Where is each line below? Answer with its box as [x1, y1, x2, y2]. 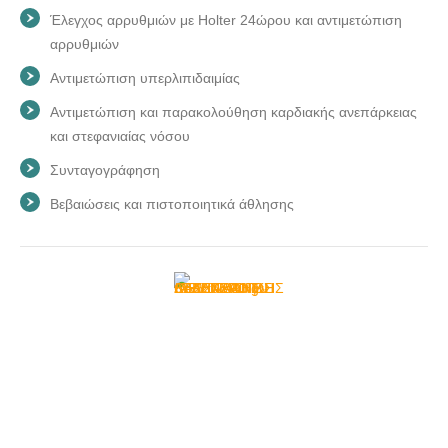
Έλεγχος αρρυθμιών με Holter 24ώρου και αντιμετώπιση [50, 11, 402, 28]
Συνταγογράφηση [50, 161, 160, 178]
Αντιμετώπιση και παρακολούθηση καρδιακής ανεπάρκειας [50, 103, 417, 120]
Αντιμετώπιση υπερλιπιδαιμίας [50, 69, 240, 86]
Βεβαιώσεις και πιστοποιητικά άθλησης [50, 195, 294, 212]
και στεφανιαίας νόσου [50, 127, 190, 144]
